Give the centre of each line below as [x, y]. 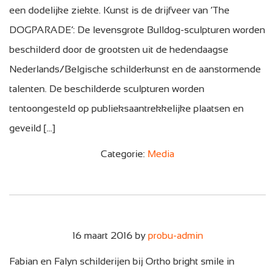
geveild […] [32, 128]
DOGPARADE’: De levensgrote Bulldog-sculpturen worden [137, 29]
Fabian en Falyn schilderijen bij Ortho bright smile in [122, 261]
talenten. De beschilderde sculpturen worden [107, 88]
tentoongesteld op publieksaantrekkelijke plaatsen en [126, 108]
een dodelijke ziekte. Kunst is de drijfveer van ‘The [119, 10]
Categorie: [124, 153]
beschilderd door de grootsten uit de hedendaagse [119, 49]
